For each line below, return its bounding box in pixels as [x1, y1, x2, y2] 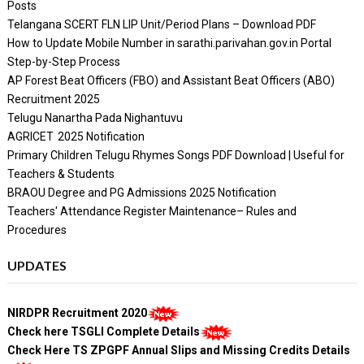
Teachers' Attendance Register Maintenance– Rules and [6, 204, 297, 218]
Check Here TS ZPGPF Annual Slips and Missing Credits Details [6, 343, 350, 357]
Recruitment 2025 [6, 92, 100, 106]
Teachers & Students [6, 167, 115, 180]
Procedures [6, 223, 67, 236]
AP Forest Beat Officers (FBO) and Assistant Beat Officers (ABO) [6, 73, 335, 87]
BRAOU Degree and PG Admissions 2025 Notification [6, 185, 276, 199]
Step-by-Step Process [6, 54, 120, 68]
